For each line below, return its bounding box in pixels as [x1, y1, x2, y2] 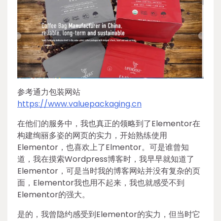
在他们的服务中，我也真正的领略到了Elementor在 [17, 118, 200, 130]
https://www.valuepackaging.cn [17, 98, 142, 110]
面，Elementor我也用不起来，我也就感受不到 [17, 177, 184, 189]
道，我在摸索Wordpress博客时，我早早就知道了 [17, 153, 194, 165]
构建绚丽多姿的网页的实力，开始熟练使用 [17, 130, 167, 142]
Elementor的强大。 [17, 189, 90, 201]
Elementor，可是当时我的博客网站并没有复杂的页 [17, 165, 200, 177]
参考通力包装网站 [17, 86, 80, 98]
